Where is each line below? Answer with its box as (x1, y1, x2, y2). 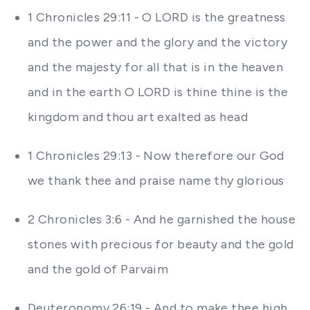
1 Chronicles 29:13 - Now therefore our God (28, 148, 284, 163)
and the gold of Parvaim (28, 262, 169, 277)
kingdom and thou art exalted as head (28, 109, 248, 125)
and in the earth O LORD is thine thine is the (28, 84, 289, 100)
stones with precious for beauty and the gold (28, 237, 294, 252)
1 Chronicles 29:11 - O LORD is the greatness (28, 10, 286, 25)
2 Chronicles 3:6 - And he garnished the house (28, 212, 296, 227)
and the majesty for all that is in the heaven (28, 60, 284, 75)
